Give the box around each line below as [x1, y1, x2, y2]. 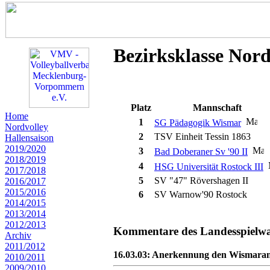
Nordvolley [5, 122, 48, 132]
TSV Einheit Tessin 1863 [154, 131, 251, 142]
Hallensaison [5, 133, 54, 143]
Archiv [5, 230, 31, 240]
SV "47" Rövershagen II [154, 175, 248, 186]
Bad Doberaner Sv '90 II [154, 146, 248, 157]
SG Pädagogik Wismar [154, 118, 241, 128]
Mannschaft [192, 102, 242, 113]
